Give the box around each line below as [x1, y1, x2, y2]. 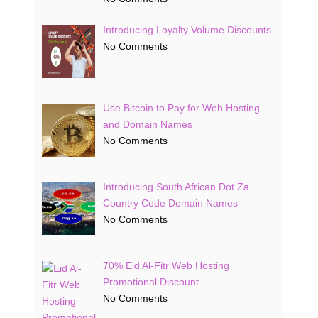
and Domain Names [102, 119, 192, 131]
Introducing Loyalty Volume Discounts [102, 23, 271, 35]
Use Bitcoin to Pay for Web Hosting [102, 102, 260, 114]
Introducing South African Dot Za [102, 181, 249, 193]
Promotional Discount [102, 275, 199, 287]
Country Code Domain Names [102, 197, 238, 209]
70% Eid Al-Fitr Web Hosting [102, 259, 229, 271]
